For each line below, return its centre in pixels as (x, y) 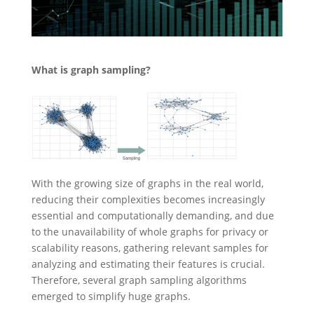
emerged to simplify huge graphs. (111, 296)
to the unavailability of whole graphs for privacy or (150, 231)
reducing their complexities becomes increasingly (148, 199)
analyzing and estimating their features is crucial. (148, 264)
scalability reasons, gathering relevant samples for (150, 247)
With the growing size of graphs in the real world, (147, 183)
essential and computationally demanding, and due (152, 215)
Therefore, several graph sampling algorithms (139, 280)
